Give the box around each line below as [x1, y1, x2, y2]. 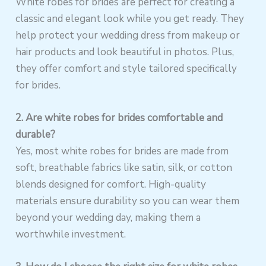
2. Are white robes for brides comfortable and [15, 111, 223, 125]
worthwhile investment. [15, 227, 126, 242]
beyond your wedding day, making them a [15, 211, 201, 225]
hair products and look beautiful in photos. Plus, [15, 45, 235, 59]
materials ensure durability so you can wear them [15, 194, 240, 208]
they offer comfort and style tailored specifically [15, 62, 237, 76]
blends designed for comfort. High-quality [15, 178, 207, 192]
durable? [15, 128, 56, 142]
